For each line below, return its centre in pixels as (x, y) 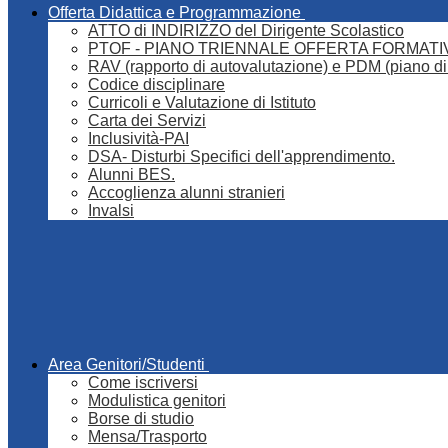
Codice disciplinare (156, 85)
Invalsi (111, 211)
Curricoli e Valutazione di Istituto (202, 103)
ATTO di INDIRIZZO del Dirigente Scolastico (246, 31)
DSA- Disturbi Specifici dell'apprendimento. (241, 157)
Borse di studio (141, 419)
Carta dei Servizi (147, 121)
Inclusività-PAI (138, 139)
